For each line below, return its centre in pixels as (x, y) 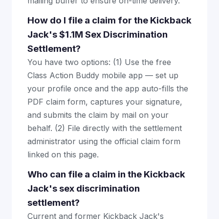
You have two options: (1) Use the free (99, 62)
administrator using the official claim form (104, 141)
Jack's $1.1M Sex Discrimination (98, 34)
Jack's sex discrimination (84, 188)
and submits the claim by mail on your (98, 115)
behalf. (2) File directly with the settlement (105, 128)
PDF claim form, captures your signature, (105, 102)
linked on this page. (63, 154)
